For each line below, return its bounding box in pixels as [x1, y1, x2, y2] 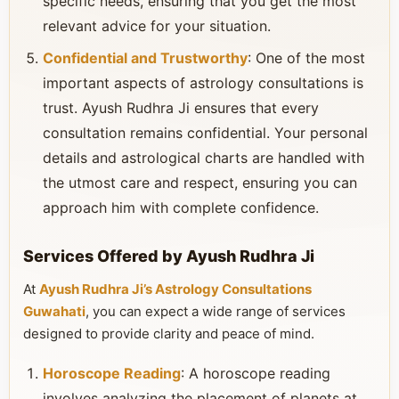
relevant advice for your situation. [43, 17, 271, 35]
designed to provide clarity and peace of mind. [23, 325, 314, 342]
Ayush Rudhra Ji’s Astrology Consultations [39, 281, 312, 297]
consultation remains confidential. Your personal [43, 124, 368, 142]
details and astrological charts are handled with [43, 149, 364, 167]
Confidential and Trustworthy [43, 49, 248, 67]
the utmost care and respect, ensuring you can [43, 174, 357, 191]
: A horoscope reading [181, 364, 330, 382]
